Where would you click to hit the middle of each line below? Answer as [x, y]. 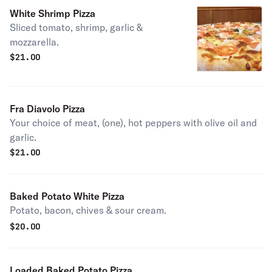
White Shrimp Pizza [53, 13]
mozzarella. [34, 42]
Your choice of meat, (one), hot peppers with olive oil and [133, 123]
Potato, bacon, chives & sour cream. [88, 210]
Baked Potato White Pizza [67, 196]
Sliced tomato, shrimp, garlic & [76, 27]
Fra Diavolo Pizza [47, 109]
